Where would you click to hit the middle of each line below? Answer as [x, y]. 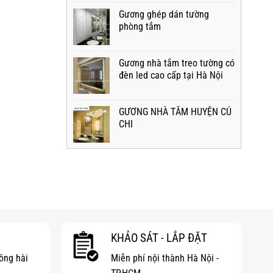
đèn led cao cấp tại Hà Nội [171, 75]
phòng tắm [140, 27]
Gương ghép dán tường [164, 14]
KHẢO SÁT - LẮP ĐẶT [159, 238]
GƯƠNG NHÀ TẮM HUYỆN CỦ [175, 112]
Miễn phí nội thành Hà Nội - [165, 258]
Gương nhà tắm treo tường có [176, 63]
